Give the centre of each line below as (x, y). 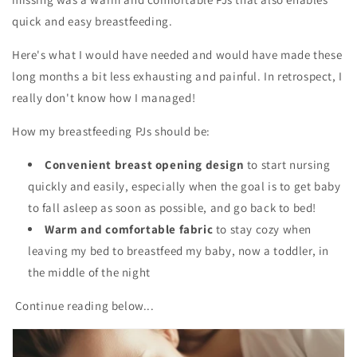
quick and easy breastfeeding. (92, 21)
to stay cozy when (263, 229)
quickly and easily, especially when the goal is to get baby (184, 186)
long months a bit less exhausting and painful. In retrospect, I (177, 76)
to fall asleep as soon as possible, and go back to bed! (173, 207)
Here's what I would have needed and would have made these (177, 54)
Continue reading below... (83, 305)
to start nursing (287, 164)
